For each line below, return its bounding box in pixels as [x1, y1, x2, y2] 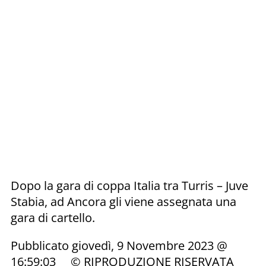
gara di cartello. [11, 209, 98, 226]
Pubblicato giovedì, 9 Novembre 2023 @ [11, 237, 227, 254]
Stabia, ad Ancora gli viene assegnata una [11, 193, 236, 210]
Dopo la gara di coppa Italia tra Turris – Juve [11, 177, 248, 194]
